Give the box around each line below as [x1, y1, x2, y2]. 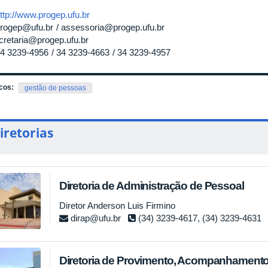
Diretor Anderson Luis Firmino [59, 200, 175, 211]
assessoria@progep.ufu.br [61, 22, 165, 33]
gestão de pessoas [25, 84, 86, 93]
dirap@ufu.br [70, 213, 121, 224]
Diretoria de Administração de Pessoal [59, 179, 244, 193]
